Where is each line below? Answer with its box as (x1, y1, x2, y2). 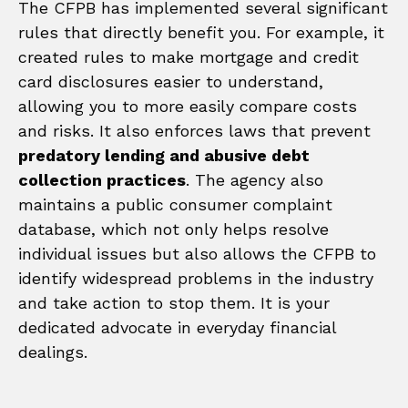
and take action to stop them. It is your (18, 292, 330, 312)
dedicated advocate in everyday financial (18, 317, 336, 337)
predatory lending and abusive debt (18, 145, 310, 165)
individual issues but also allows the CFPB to (18, 243, 376, 263)
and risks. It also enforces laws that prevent (18, 120, 371, 140)
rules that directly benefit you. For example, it (18, 22, 384, 42)
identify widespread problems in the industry (18, 268, 373, 288)
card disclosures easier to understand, (18, 71, 323, 91)
